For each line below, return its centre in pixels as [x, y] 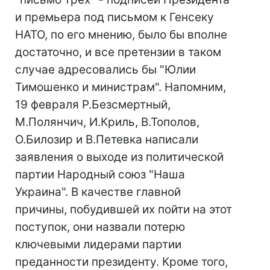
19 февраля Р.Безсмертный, [93, 105]
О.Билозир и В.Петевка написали [107, 140]
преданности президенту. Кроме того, [121, 262]
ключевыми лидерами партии [98, 244]
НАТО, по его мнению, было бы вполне [121, 35]
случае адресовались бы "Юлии [105, 70]
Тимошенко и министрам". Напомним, [121, 87]
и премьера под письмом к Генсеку [115, 17]
